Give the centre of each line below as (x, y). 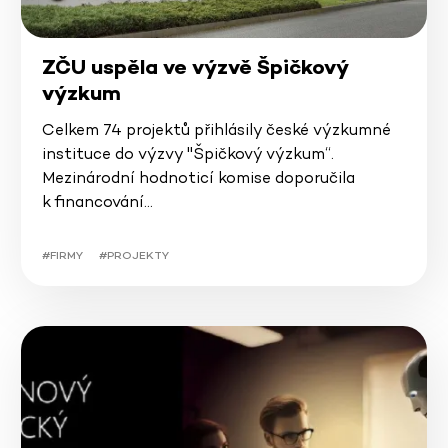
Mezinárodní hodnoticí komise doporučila (198, 177)
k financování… (97, 201)
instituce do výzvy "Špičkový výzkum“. (187, 153)
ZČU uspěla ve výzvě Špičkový (194, 66)
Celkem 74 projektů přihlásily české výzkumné (216, 129)
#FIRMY (62, 254)
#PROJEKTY (133, 254)
